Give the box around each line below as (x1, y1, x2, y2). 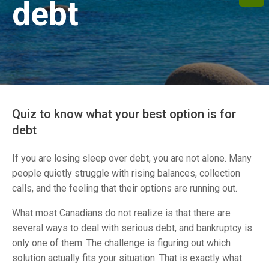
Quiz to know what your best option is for (12, 107, 236, 121)
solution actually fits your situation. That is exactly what (12, 252, 242, 264)
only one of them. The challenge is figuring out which (12, 237, 231, 249)
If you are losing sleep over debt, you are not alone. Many (12, 153, 252, 164)
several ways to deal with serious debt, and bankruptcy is (12, 222, 252, 234)
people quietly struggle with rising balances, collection (12, 168, 240, 179)
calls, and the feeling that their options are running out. (12, 183, 240, 194)
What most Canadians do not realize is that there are (12, 207, 231, 219)
